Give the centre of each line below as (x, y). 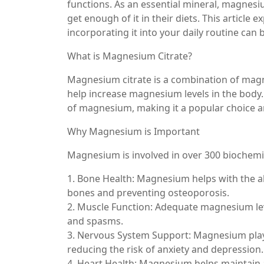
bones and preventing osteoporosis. (148, 192)
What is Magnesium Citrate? (130, 56)
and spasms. (95, 221)
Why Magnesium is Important (133, 131)
